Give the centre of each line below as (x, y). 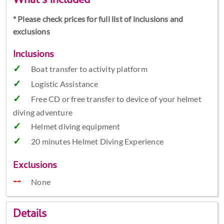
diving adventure (42, 112)
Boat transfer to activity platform (89, 69)
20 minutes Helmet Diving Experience (97, 141)
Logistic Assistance (64, 84)
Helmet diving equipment (75, 126)
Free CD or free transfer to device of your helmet (116, 99)
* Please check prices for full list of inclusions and (98, 19)
